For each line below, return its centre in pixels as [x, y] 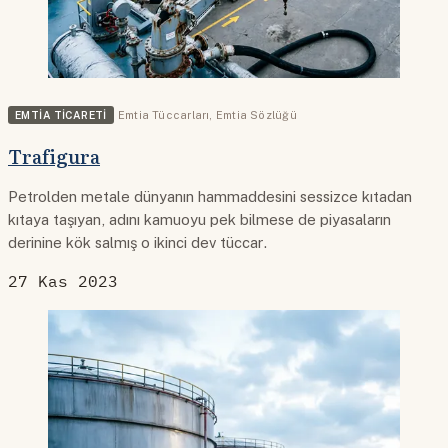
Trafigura [54, 155]
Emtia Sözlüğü [256, 114]
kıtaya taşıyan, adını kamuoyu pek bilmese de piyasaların [199, 220]
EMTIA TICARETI [61, 114]
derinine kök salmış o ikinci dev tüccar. [138, 243]
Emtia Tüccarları [163, 114]
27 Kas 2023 [63, 281]
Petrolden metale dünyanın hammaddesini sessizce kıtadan [210, 197]
